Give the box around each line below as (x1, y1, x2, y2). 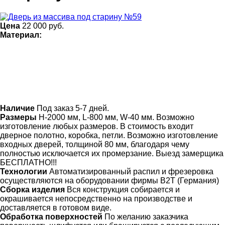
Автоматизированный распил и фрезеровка (47, 167, 213, 176)
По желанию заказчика (102, 212, 188, 221)
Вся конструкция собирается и (65, 185, 180, 194)
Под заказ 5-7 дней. (35, 103, 109, 113)
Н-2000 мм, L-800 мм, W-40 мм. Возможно (37, 113, 194, 122)
